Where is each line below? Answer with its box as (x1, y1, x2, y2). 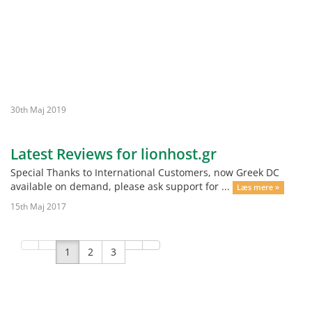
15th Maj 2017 (10, 201, 66, 212)
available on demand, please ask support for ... (10, 180, 233, 193)
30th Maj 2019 (10, 104, 66, 115)
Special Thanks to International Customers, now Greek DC (10, 166, 279, 179)
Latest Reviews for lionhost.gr (10, 144, 217, 164)
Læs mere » (237, 182, 280, 192)
